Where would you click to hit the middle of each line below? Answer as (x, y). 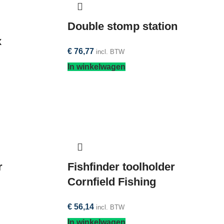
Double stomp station (122, 26)
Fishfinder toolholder (121, 166)
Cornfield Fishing (111, 181)
